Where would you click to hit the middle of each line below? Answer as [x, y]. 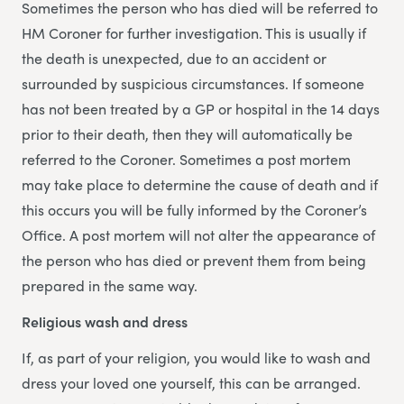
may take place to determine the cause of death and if [200, 185]
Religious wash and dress [105, 322]
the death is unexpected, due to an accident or [174, 59]
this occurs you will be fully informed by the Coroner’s [194, 210]
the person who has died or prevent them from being [194, 261]
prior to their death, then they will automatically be [187, 134]
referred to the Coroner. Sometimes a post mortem [186, 160]
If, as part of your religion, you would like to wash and [196, 358]
